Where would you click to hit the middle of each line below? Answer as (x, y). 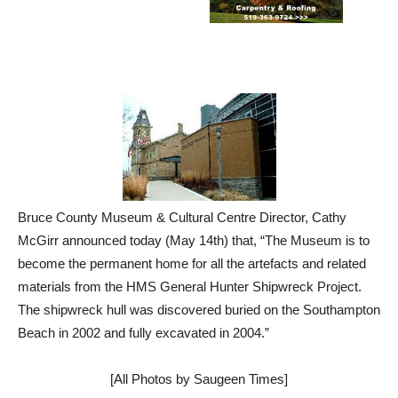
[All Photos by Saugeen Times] (199, 379)
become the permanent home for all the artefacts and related (192, 264)
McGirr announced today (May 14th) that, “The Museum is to (194, 241)
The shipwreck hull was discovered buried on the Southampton (199, 310)
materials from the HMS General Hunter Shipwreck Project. (190, 287)
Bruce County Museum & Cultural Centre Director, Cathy (182, 218)
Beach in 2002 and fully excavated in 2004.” (143, 333)
